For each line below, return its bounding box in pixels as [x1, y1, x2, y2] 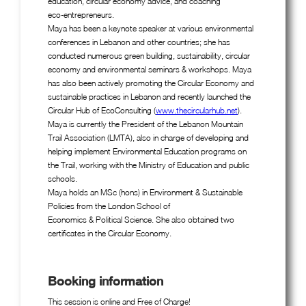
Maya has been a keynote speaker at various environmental [48, 23, 253, 33]
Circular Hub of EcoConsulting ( [48, 105, 156, 115]
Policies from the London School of [48, 200, 170, 211]
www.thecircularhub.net [156, 105, 238, 115]
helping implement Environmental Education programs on [48, 145, 247, 156]
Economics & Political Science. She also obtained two [48, 214, 234, 225]
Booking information [48, 273, 163, 288]
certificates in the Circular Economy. [48, 227, 171, 238]
